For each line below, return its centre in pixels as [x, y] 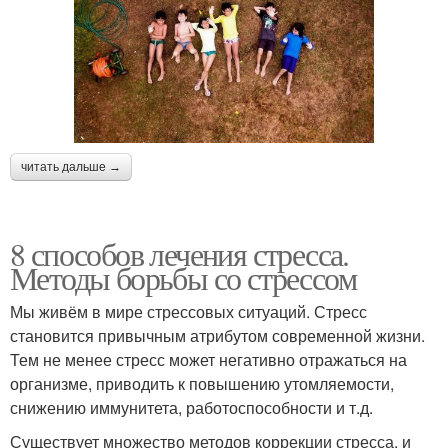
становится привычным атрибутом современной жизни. [217, 335]
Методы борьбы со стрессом [183, 277]
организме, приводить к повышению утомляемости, [202, 383]
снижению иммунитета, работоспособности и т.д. [191, 407]
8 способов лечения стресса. [179, 253]
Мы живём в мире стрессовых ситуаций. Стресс [188, 311]
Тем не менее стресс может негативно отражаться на [208, 359]
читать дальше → [71, 166]
